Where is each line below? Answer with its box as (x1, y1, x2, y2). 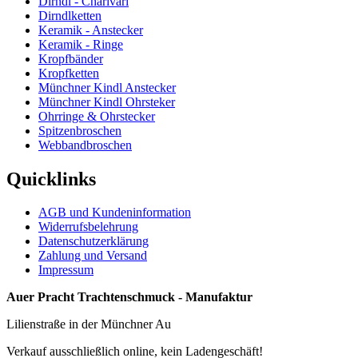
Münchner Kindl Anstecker (38, 80, 176, 94)
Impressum (38, 263, 93, 277)
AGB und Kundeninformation (38, 205, 191, 220)
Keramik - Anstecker (38, 22, 143, 37)
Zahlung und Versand (38, 249, 147, 263)
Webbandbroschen (38, 137, 132, 152)
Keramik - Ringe (38, 37, 123, 51)
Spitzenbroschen (38, 123, 121, 137)
